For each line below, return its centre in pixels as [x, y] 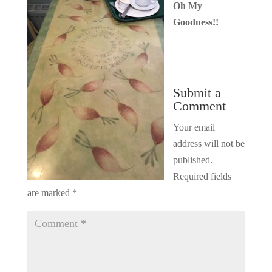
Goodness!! [195, 22]
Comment [199, 106]
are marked [49, 193]
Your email [194, 127]
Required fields [202, 177]
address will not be [209, 144]
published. [192, 160]
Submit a [197, 93]
